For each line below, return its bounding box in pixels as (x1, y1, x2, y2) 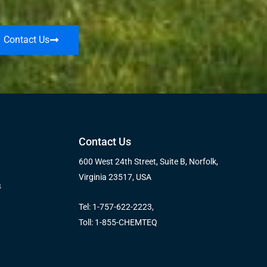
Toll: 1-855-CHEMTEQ (79, 218, 157, 228)
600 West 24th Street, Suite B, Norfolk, (79, 157, 218, 167)
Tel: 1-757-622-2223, (79, 202, 154, 212)
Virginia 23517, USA (79, 172, 151, 182)
